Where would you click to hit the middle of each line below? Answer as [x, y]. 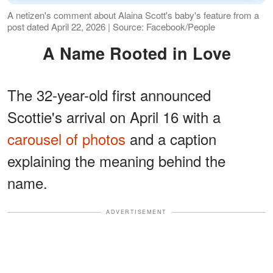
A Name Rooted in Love [143, 53]
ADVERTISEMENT [136, 212]
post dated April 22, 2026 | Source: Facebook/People [111, 27]
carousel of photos [66, 139]
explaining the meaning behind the [116, 161]
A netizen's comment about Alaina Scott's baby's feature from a [133, 15]
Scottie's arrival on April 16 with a [114, 117]
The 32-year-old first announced [109, 95]
